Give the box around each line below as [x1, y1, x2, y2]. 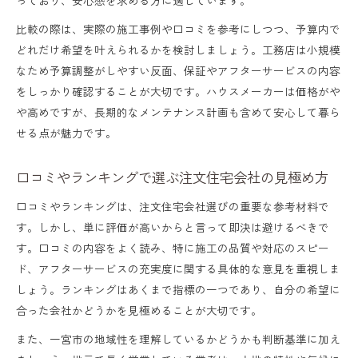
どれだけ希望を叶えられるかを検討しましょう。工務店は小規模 [16, 41, 340, 58]
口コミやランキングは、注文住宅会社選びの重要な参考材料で [16, 197, 329, 214]
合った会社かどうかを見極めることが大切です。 [16, 301, 262, 318]
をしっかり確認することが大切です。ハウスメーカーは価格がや [16, 82, 340, 99]
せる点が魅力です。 [16, 124, 117, 141]
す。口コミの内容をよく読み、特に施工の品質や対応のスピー [16, 239, 329, 256]
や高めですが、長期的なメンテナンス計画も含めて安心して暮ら [16, 103, 340, 120]
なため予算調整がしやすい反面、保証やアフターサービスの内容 [16, 62, 340, 78]
